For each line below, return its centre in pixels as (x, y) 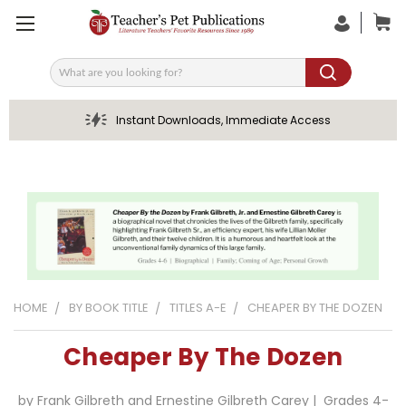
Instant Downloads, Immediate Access (223, 120)
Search (72, 78)
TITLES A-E (198, 307)
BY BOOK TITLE (109, 307)
